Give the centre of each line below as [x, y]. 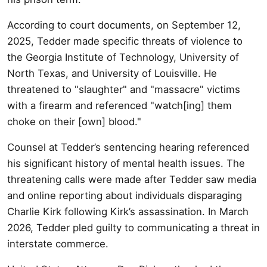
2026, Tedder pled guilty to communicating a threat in [133, 227]
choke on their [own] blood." [74, 121]
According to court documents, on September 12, [124, 25]
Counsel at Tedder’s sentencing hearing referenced [128, 147]
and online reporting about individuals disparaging [125, 195]
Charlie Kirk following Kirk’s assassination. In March [128, 211]
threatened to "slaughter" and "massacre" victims [124, 89]
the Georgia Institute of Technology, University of [123, 57]
